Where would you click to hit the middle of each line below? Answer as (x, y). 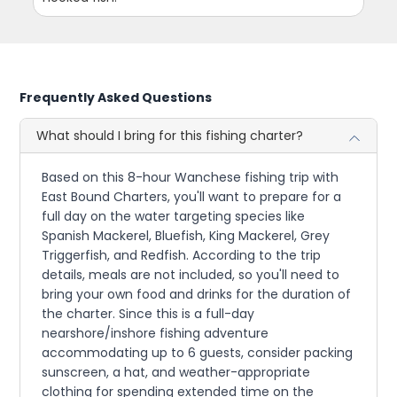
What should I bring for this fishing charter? (170, 136)
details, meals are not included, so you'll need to (191, 275)
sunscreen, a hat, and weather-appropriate (176, 373)
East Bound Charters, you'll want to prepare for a (192, 197)
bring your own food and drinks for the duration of (197, 295)
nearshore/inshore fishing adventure (156, 334)
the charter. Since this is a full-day (148, 314)
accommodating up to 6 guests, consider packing (198, 353)
